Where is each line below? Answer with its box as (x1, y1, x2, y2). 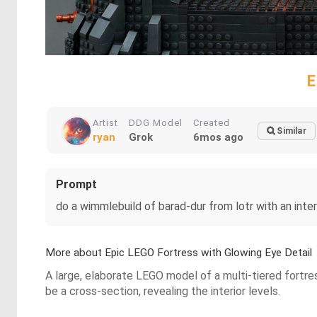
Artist (93, 117, 118, 128)
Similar (277, 126, 306, 136)
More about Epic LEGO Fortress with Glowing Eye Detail (45, 246, 312, 259)
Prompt (56, 178, 97, 191)
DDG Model (129, 117, 183, 128)
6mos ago (193, 131, 243, 144)
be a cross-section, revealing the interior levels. (45, 284, 280, 298)
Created (193, 117, 230, 128)
